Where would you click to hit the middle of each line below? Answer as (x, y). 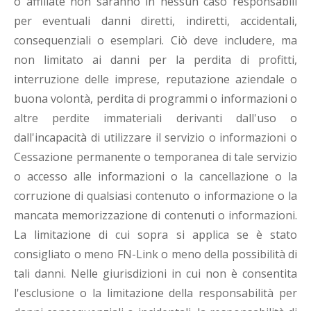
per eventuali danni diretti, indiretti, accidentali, (155, 21)
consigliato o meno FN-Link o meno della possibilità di (155, 254)
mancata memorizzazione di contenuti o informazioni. (155, 216)
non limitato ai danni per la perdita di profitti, (155, 60)
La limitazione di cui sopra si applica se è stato (155, 235)
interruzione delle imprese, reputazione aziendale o (155, 79)
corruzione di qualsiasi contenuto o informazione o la (155, 196)
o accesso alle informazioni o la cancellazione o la (155, 177)
